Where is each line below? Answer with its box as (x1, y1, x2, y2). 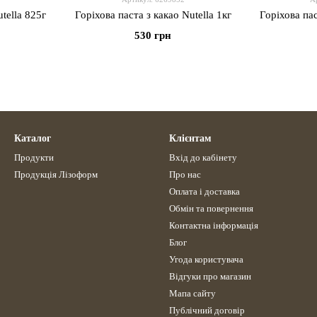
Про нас (169, 169, 201, 180)
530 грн (134, 30, 171, 41)
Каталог (14, 133, 51, 144)
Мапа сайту (169, 288, 216, 299)
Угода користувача (169, 254, 243, 265)
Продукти (14, 152, 54, 163)
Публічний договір (169, 305, 245, 316)
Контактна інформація (169, 220, 258, 231)
